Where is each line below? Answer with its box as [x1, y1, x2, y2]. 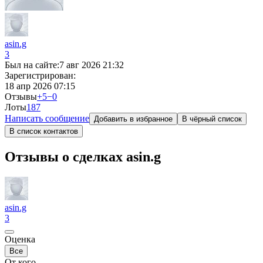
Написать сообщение [5, 113, 89, 123]
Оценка [5, 234, 35, 244]
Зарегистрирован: [5, 70, 76, 80]
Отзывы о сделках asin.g [5, 149, 161, 164]
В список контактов [9, 127, 78, 136]
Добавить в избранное [94, 114, 173, 123]
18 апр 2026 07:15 [5, 81, 75, 91]
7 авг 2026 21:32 [59, 60, 124, 70]
